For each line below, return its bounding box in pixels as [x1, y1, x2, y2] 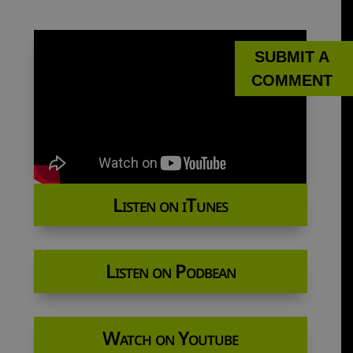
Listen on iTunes [113, 191, 229, 218]
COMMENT [251, 72, 333, 89]
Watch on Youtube [102, 324, 239, 351]
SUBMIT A [255, 48, 329, 65]
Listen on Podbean [105, 258, 236, 284]
